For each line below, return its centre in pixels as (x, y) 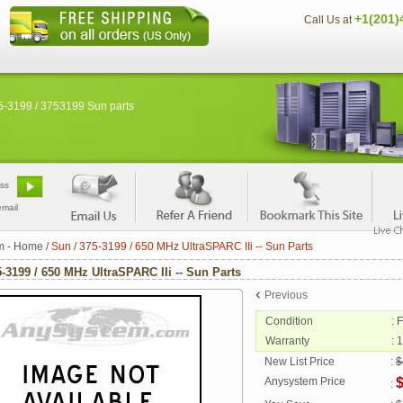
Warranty (287, 341)
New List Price (300, 362)
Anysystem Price (305, 381)
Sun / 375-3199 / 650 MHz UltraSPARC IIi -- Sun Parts (182, 246)
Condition (289, 321)
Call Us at (329, 20)
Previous (286, 295)
